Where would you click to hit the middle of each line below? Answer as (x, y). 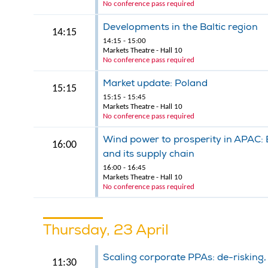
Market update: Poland (155, 83)
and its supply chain (148, 154)
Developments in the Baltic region (180, 27)
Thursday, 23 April (106, 230)
